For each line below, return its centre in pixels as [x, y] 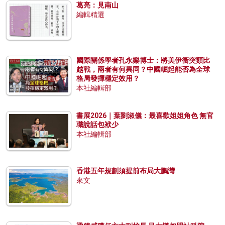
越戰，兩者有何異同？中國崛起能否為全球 [143, 70]
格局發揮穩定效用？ [108, 79]
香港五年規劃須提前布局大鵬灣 [126, 171]
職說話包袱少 [97, 125]
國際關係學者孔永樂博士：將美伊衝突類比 [143, 61]
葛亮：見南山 [97, 5]
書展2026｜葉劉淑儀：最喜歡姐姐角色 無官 [145, 116]
